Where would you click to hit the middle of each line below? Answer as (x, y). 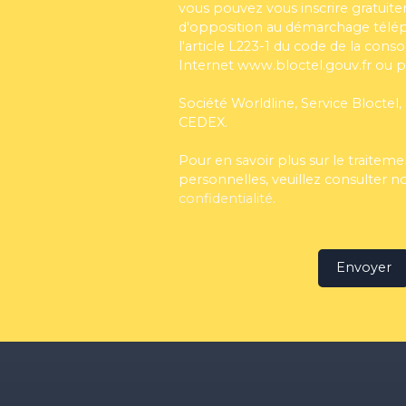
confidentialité (226, 198)
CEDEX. (203, 122)
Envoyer (363, 268)
